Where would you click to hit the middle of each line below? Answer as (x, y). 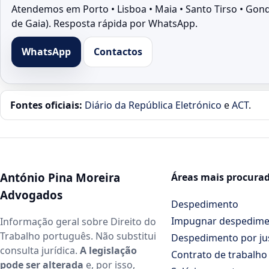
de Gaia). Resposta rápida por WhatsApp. (104, 24)
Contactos (118, 52)
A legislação (108, 251)
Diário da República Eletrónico (153, 105)
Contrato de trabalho (219, 255)
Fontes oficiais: (46, 105)
